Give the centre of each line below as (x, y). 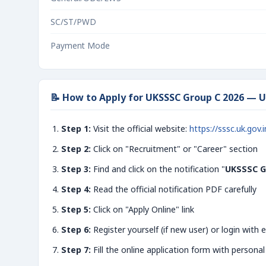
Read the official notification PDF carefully (174, 189)
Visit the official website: (140, 129)
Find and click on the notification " (158, 169)
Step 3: (76, 169)
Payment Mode (80, 45)
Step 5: (76, 209)
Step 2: (76, 149)
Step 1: (76, 129)
